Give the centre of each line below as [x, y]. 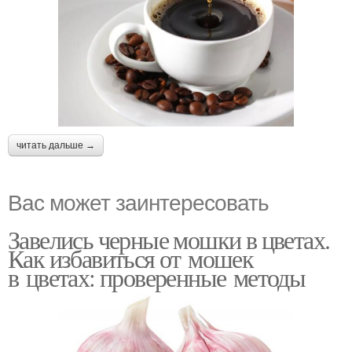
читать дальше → [56, 145]
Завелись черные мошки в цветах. [169, 239]
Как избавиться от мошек [131, 258]
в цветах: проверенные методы [157, 277]
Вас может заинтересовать [138, 201]
